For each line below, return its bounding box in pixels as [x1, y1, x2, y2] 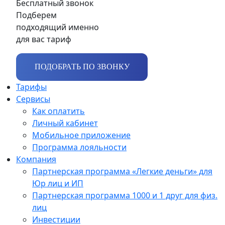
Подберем [16, 9, 57, 21]
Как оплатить [32, 105, 85, 117]
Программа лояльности [32, 141, 127, 153]
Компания [16, 153, 56, 165]
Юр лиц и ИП [32, 177, 83, 189]
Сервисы [16, 93, 50, 104]
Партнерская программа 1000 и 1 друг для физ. [32, 189, 217, 201]
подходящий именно [16, 21, 99, 33]
